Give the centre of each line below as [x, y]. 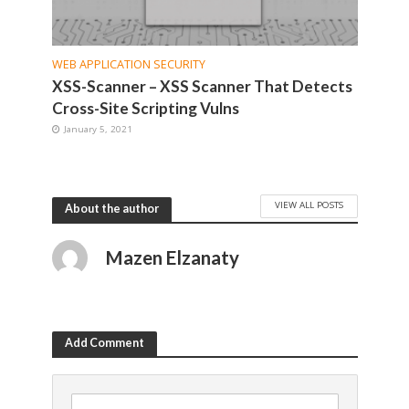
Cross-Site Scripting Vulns [145, 109]
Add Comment [104, 343]
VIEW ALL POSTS [309, 205]
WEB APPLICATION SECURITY [128, 65]
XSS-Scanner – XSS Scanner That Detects [202, 87]
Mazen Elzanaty [172, 258]
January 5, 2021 [98, 129]
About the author [111, 209]
